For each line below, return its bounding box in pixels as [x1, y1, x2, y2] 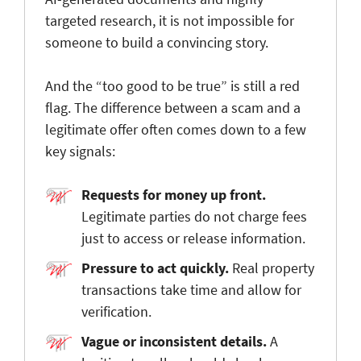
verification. [81, 301, 151, 321]
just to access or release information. [81, 228, 305, 247]
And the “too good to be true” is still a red [45, 76, 300, 95]
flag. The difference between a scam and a [45, 98, 301, 117]
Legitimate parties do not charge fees [81, 206, 307, 226]
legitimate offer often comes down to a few [45, 119, 306, 139]
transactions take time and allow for [81, 280, 301, 299]
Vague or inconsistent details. [81, 331, 267, 351]
